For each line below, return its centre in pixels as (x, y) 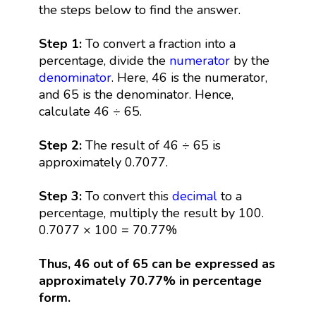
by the (249, 60)
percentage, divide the (104, 60)
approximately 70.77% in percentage (150, 280)
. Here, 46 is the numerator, (189, 77)
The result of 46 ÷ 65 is (151, 145)
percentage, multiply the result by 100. (151, 213)
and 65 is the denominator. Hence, (136, 94)
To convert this (127, 196)
